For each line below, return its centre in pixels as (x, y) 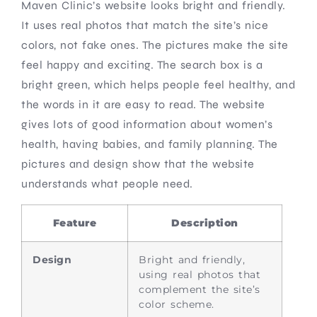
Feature (75, 223)
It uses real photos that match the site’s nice (145, 25)
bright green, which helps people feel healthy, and (158, 84)
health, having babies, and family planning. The (150, 144)
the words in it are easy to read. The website (143, 104)
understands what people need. (107, 183)
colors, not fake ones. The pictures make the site (155, 45)
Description (205, 223)
